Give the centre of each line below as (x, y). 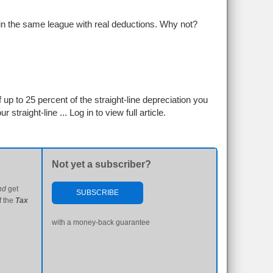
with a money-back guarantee (101, 222)
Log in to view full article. (118, 112)
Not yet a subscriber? (101, 164)
